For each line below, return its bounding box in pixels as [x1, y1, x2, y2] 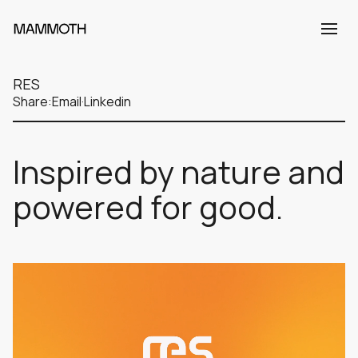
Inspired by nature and [13, 149, 344, 193]
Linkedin [84, 93, 131, 110]
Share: [13, 93, 52, 110]
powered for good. [13, 185, 283, 229]
